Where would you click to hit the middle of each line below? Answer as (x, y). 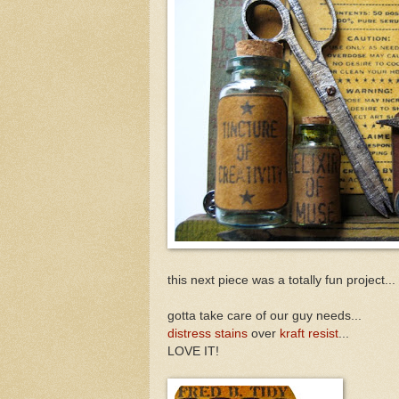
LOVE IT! (193, 351)
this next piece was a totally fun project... (281, 280)
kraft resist (309, 333)
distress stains (208, 333)
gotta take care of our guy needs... (265, 315)
